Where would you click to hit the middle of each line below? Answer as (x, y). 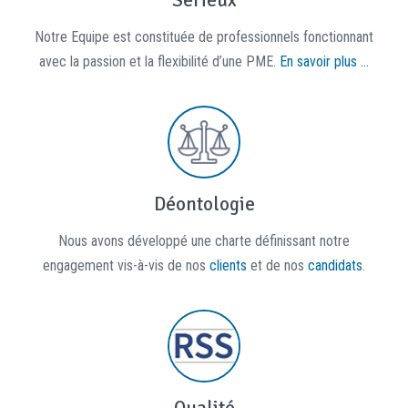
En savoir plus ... (324, 61)
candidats (335, 265)
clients (228, 265)
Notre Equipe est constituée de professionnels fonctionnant (204, 37)
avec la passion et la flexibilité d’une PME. (159, 61)
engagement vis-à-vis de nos (126, 265)
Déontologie (204, 204)
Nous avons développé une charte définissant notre (204, 241)
